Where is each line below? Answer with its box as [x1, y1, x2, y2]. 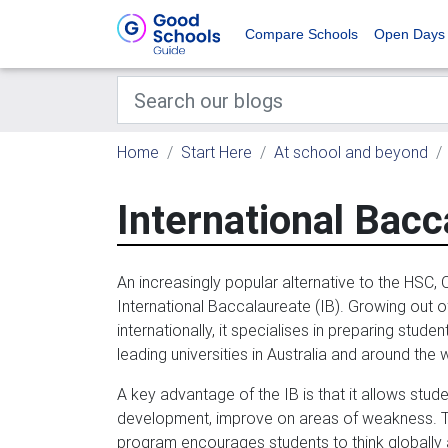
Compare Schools [245, 26, 358, 42]
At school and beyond [274, 142, 428, 162]
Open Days [374, 26, 445, 42]
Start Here [181, 142, 252, 162]
